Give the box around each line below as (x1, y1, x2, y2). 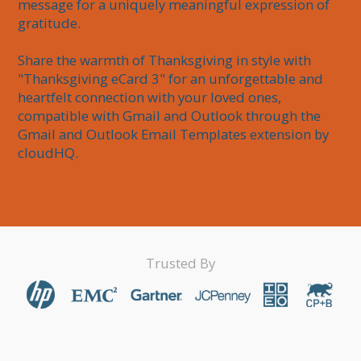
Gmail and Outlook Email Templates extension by (18, 125, 333, 144)
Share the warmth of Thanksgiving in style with (18, 51, 315, 70)
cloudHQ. (18, 143, 79, 163)
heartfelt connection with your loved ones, (18, 88, 285, 107)
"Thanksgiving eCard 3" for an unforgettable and (18, 69, 327, 89)
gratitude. (18, 14, 81, 33)
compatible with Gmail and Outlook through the (18, 106, 325, 126)
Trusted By (146, 253, 215, 272)
